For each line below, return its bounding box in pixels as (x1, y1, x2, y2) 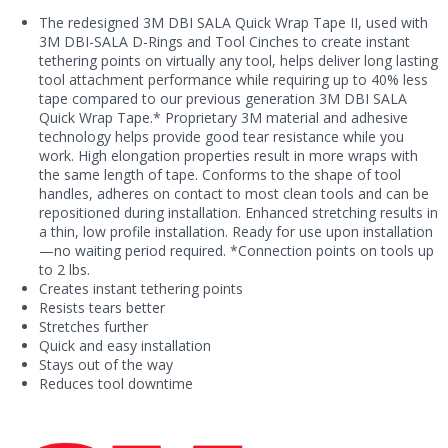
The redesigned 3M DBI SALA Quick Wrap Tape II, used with (38, 13, 428, 33)
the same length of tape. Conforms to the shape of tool (38, 165, 401, 185)
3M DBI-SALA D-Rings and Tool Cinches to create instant (38, 32, 410, 52)
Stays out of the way (38, 355, 173, 375)
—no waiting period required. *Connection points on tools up (38, 241, 434, 261)
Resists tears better (38, 298, 165, 318)
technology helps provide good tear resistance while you (38, 127, 404, 147)
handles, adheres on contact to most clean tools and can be (38, 184, 429, 204)
